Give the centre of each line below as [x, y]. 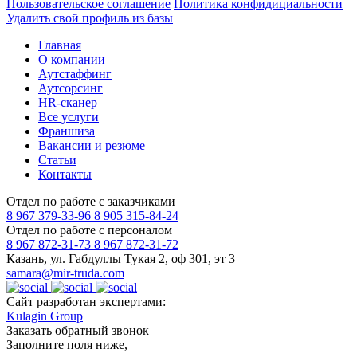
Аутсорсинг [71, 88]
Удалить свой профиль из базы [90, 18]
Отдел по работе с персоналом [89, 229]
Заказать [31, 330]
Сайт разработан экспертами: [86, 301]
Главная [60, 45]
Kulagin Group [45, 316]
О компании [72, 59]
